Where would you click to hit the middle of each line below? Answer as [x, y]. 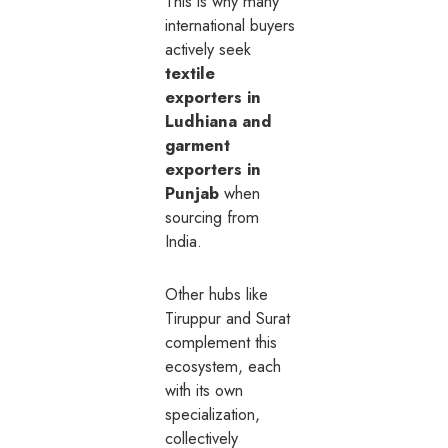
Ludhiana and [219, 121]
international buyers [230, 25]
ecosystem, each [223, 366]
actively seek [208, 49]
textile [190, 73]
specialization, [213, 414]
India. [184, 241]
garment [198, 145]
